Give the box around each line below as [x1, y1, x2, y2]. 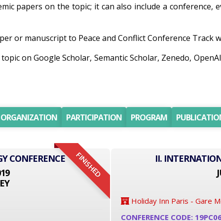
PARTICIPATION [66, 112, 122, 123]
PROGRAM [131, 112, 167, 123]
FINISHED [74, 151, 102, 179]
